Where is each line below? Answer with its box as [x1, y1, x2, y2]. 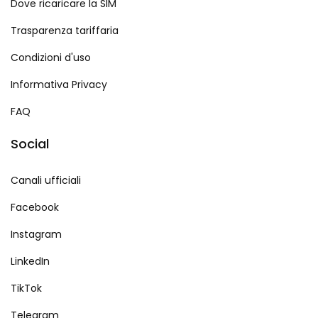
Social [11, 135, 49, 153]
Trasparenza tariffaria [11, 23, 119, 38]
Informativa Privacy [11, 77, 107, 92]
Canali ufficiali [11, 173, 81, 188]
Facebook [11, 200, 59, 215]
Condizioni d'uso [11, 50, 91, 65]
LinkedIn [11, 254, 50, 269]
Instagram [11, 227, 62, 242]
